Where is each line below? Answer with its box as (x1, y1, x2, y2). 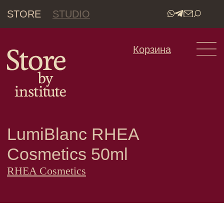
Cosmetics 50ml (5, 103, 91, 117)
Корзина (95, 31, 122, 39)
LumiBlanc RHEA (5, 89, 99, 103)
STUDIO (37, 5, 64, 14)
